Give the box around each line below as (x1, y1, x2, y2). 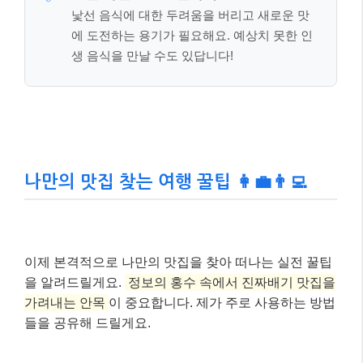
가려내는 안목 (24, 295, 105, 310)
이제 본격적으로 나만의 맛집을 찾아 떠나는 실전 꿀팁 (24, 254, 332, 269)
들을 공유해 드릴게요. (24, 315, 151, 330)
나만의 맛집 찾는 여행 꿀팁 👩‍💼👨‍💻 (24, 172, 307, 190)
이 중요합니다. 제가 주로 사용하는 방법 (109, 295, 335, 310)
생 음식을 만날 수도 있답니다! (71, 48, 233, 62)
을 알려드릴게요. (24, 275, 125, 289)
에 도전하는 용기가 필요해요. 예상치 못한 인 (71, 28, 313, 42)
